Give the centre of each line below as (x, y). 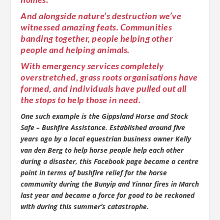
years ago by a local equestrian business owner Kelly (106, 138)
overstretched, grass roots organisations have (109, 77)
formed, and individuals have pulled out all (104, 88)
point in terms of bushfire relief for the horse (94, 172)
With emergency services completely (92, 66)
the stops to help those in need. (81, 99)
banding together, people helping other (97, 38)
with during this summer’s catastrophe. (87, 206)
